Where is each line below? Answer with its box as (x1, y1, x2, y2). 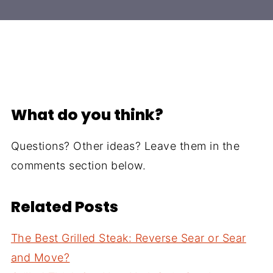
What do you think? (10, 104, 163, 126)
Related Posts (10, 196, 118, 218)
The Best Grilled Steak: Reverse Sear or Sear (10, 232, 246, 245)
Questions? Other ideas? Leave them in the (10, 140, 240, 153)
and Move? (10, 251, 70, 264)
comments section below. (10, 159, 146, 172)
